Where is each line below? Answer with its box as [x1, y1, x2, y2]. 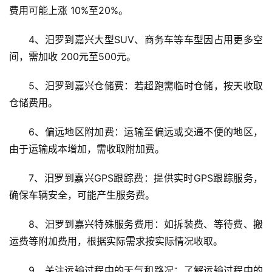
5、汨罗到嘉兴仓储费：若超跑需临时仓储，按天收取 [29, 80, 263, 92]
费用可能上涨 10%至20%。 [9, 4, 128, 17]
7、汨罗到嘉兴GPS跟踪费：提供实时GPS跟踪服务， [29, 172, 263, 185]
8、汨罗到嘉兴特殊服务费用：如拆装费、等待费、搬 [29, 218, 263, 231]
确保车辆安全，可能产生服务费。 [9, 189, 155, 202]
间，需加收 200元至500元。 [9, 50, 136, 63]
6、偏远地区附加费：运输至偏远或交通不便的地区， [29, 126, 263, 138]
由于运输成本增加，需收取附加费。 [9, 143, 165, 155]
